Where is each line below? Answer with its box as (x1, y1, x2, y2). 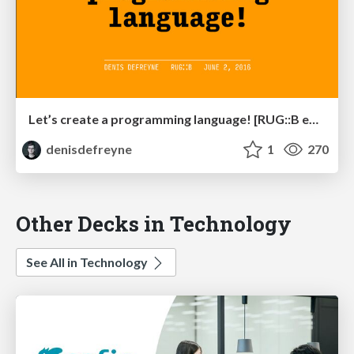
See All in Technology (26, 254, 150, 270)
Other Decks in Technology (16, 209, 292, 238)
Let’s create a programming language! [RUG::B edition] (309, 111, 318, 127)
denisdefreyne (43, 141, 133, 157)
